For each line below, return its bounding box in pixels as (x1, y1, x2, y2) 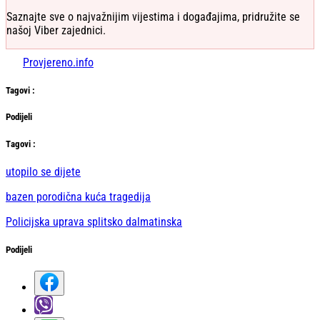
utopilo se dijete (6, 164, 81, 179)
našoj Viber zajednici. (6, 24, 106, 38)
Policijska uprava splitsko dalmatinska (6, 214, 182, 229)
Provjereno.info (23, 56, 94, 70)
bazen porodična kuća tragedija (6, 189, 151, 204)
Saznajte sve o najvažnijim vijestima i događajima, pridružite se (6, 10, 300, 24)
